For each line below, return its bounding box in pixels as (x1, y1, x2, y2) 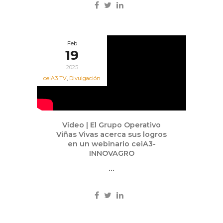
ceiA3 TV (43, 75, 67, 82)
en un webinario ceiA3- (67, 139, 156, 149)
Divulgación (69, 75, 101, 82)
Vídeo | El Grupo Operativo (62, 120, 161, 130)
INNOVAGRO (89, 149, 134, 158)
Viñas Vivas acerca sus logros (56, 130, 167, 139)
